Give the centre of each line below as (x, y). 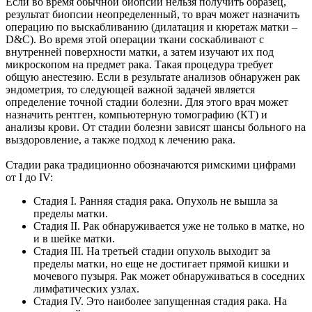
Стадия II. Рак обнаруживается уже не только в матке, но (169, 226)
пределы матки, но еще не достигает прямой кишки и (161, 264)
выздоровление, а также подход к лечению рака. (120, 140)
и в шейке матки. (74, 239)
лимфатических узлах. (86, 289)
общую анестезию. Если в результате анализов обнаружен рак (153, 77)
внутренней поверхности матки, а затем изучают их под (140, 52)
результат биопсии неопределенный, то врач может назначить (153, 15)
